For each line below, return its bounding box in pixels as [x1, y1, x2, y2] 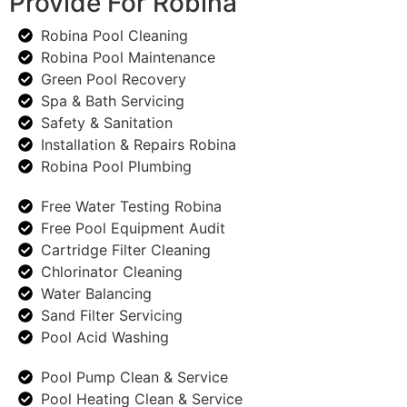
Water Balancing [41, 284, 152, 303]
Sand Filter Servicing [41, 306, 183, 325]
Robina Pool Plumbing [41, 157, 192, 176]
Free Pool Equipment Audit [41, 219, 225, 238]
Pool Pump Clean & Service [41, 368, 228, 387]
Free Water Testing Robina [41, 197, 222, 216]
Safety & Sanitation [41, 114, 173, 133]
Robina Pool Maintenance [41, 48, 215, 67]
